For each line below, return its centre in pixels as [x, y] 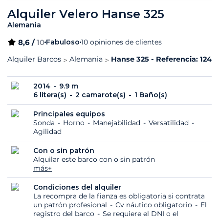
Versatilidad [170, 123]
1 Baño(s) [151, 95]
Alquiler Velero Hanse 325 [86, 14]
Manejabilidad [118, 123]
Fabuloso [63, 42]
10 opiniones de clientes [121, 42]
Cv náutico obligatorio [155, 205]
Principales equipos [69, 114]
